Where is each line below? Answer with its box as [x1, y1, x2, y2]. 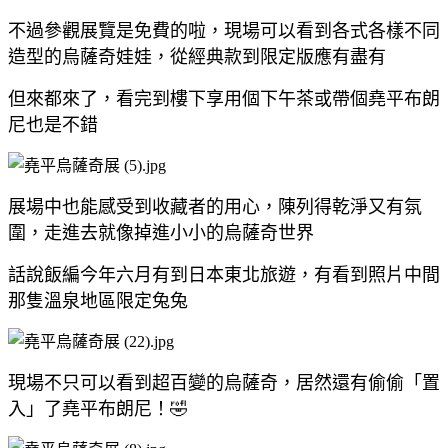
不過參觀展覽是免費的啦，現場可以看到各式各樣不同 [8, 20, 440, 41]
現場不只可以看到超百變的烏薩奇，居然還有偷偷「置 [8, 372, 440, 393]
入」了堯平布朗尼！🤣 [8, 398, 188, 419]
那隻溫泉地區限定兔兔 [8, 290, 188, 311]
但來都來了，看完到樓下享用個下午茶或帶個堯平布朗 [8, 88, 440, 109]
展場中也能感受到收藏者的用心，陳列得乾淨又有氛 [8, 196, 422, 217]
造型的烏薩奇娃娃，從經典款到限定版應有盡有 [8, 46, 386, 67]
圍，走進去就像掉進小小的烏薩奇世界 [8, 222, 314, 243]
